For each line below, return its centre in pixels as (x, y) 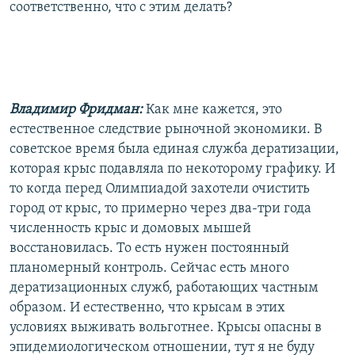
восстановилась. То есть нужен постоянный (149, 248)
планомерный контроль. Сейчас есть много (149, 268)
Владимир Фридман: (76, 109)
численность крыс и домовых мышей (130, 228)
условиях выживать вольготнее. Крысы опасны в (166, 327)
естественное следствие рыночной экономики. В (166, 129)
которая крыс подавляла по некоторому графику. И (172, 169)
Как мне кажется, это (214, 109)
